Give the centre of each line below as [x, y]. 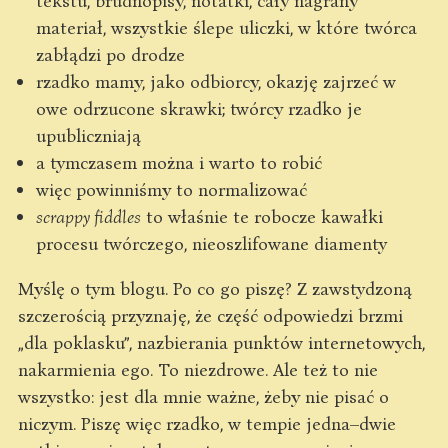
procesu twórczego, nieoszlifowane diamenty [211, 243]
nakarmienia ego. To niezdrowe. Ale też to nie [198, 369]
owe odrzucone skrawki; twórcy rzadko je [199, 108]
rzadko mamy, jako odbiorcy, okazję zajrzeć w [216, 81]
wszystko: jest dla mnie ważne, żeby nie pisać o [203, 396]
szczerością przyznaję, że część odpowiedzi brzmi [210, 315]
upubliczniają [88, 135]
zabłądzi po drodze [110, 54]
